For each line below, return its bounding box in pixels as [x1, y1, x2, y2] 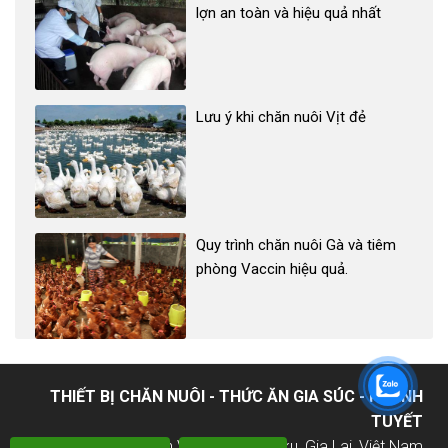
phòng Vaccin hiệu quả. [196, 260, 349, 279]
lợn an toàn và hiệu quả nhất [196, 3, 382, 22]
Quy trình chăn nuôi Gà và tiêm [196, 236, 397, 255]
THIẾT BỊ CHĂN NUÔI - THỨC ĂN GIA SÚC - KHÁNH [50, 386, 423, 406]
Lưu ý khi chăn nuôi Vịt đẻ [196, 108, 367, 127]
